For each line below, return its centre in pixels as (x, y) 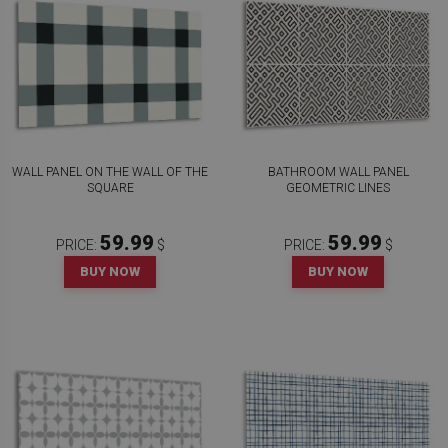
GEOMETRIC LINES (338, 188)
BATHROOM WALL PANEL (338, 172)
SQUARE (110, 188)
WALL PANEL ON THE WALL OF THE (110, 172)
